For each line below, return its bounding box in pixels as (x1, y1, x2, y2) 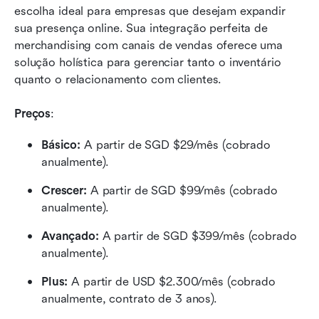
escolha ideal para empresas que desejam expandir (14, 4, 286, 18)
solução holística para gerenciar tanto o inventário (14, 55, 281, 69)
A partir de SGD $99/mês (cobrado (86, 183, 278, 197)
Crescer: (41, 183, 87, 197)
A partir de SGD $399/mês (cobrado (102, 229, 297, 243)
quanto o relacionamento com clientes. (14, 72, 222, 86)
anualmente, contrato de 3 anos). (41, 291, 217, 305)
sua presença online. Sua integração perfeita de (14, 21, 268, 35)
